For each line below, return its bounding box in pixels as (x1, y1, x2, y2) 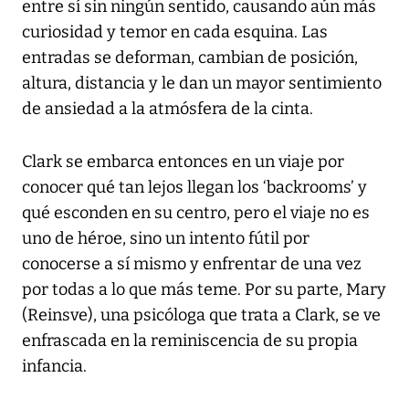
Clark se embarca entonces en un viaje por (22, 152, 344, 173)
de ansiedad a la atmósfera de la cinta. (22, 99, 313, 120)
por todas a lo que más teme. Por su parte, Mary (22, 279, 386, 300)
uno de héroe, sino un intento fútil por (22, 228, 309, 249)
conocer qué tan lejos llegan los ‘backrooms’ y (22, 177, 367, 198)
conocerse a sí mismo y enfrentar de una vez (22, 254, 362, 275)
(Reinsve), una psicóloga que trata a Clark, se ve (22, 305, 381, 326)
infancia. (22, 356, 87, 377)
